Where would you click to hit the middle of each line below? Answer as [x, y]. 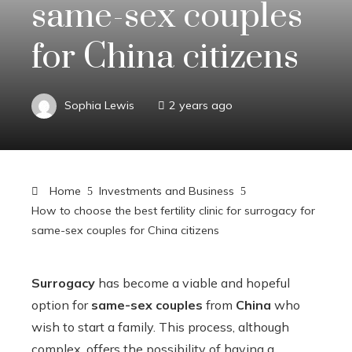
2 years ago [201, 105]
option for [61, 305]
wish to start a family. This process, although [160, 327]
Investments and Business [167, 191]
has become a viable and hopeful [192, 283]
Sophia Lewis [99, 105]
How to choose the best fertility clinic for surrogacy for [173, 211]
